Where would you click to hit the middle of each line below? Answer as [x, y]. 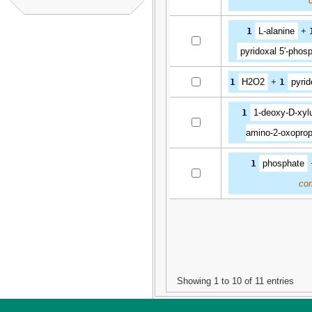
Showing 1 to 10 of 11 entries [235, 281]
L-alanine [276, 31]
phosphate [283, 163]
